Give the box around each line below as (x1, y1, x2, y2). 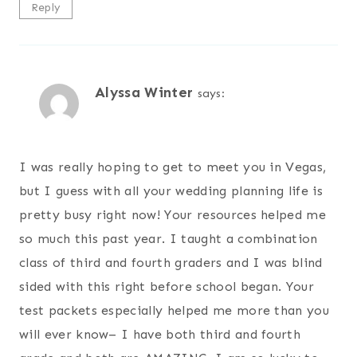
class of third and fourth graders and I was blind (19, 255, 323, 271)
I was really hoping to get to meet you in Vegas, (19, 159, 327, 175)
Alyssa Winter (95, 83, 194, 101)
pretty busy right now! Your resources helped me (19, 207, 327, 223)
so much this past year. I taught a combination (19, 231, 318, 247)
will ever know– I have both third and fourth (19, 327, 301, 343)
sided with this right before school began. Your (19, 279, 315, 295)
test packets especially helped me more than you (19, 303, 330, 319)
